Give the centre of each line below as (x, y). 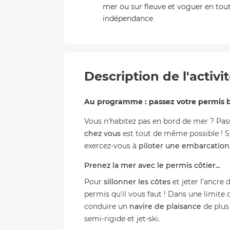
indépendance (128, 18)
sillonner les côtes (137, 182)
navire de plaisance (165, 206)
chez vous (102, 133)
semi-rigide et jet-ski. (122, 219)
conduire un (107, 206)
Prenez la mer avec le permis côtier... (152, 165)
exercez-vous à (111, 146)
